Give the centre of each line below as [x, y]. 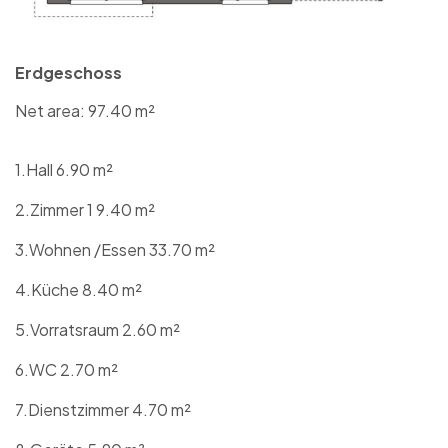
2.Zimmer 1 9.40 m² [85, 209]
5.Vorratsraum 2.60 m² [97, 329]
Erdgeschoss [68, 72]
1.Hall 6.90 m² [64, 169]
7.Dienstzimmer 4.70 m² [103, 409]
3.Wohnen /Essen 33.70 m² [115, 249]
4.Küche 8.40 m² [78, 289]
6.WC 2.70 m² [66, 369]
